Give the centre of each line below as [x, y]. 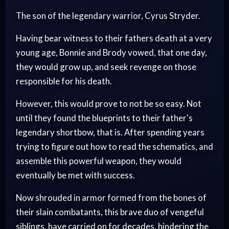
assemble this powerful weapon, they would [99, 161]
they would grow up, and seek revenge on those [106, 66]
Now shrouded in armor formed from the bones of [111, 197]
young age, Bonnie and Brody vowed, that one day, [111, 52]
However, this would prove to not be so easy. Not [109, 103]
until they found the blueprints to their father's [104, 118]
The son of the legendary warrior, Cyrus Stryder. [108, 15]
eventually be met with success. [75, 175]
